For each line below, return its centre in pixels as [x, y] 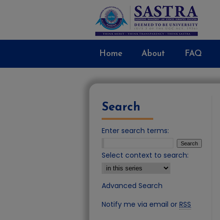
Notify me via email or [140, 204]
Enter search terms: [135, 131]
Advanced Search [132, 186]
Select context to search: [145, 155]
